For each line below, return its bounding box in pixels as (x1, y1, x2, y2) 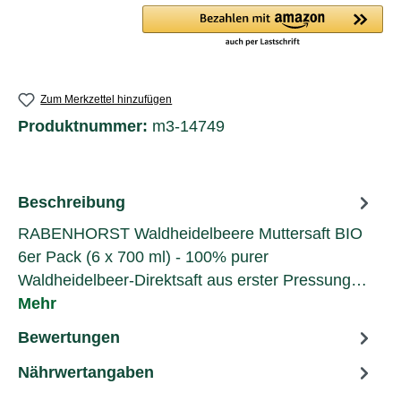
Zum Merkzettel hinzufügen (40, 93, 173, 106)
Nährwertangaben (18, 363, 154, 381)
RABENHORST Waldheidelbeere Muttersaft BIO (18, 225, 363, 243)
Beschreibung (18, 192, 125, 211)
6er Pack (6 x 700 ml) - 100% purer (18, 248, 269, 267)
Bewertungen (18, 328, 120, 346)
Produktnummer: (18, 117, 152, 136)
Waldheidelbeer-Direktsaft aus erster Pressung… (18, 271, 367, 290)
